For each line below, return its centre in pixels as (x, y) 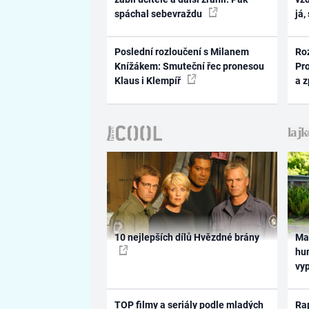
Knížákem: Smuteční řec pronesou (189, 67)
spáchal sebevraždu (159, 13)
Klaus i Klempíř (148, 81)
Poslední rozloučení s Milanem (181, 52)
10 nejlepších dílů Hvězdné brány (187, 238)
